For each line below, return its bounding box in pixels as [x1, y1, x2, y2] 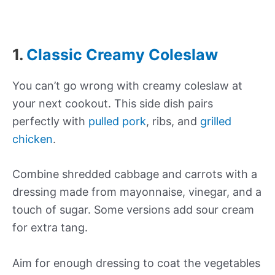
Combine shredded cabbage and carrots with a [12, 168, 257, 181]
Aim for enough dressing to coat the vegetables [12, 257, 260, 270]
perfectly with [12, 114, 88, 128]
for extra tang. [12, 221, 88, 234]
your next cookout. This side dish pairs [12, 96, 213, 110]
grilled [200, 114, 231, 128]
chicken [12, 132, 53, 145]
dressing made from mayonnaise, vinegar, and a [12, 185, 261, 199]
